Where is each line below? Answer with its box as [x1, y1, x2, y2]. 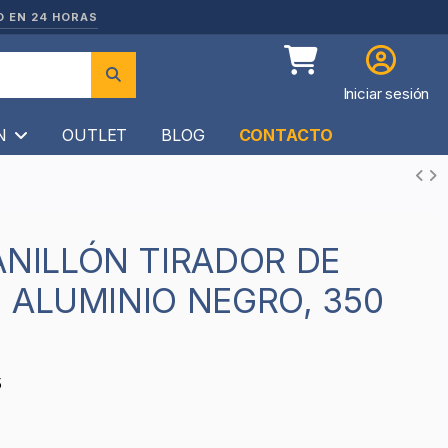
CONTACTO [238, 124, 333, 145]
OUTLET [62, 124, 128, 145]
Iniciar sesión [342, 84, 430, 104]
